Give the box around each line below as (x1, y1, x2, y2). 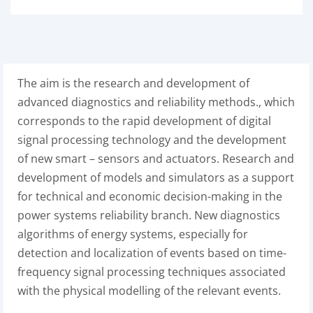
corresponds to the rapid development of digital (17, 113, 271, 129)
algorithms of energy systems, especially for (17, 226, 248, 242)
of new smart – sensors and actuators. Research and (17, 151, 294, 166)
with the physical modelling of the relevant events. (17, 283, 281, 298)
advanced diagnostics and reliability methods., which (17, 94, 295, 110)
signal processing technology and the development (17, 132, 286, 147)
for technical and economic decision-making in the (17, 189, 282, 204)
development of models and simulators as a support (17, 170, 294, 185)
